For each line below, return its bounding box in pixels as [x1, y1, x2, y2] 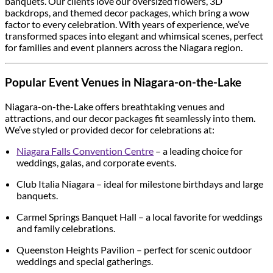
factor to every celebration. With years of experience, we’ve [5, 18, 249, 30]
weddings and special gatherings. [16, 255, 154, 267]
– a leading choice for [154, 144, 243, 157]
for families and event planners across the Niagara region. [5, 41, 243, 54]
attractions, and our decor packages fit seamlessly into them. [5, 112, 255, 124]
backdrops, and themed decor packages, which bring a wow [5, 7, 249, 19]
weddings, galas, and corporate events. [16, 156, 177, 168]
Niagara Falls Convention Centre [16, 144, 154, 157]
